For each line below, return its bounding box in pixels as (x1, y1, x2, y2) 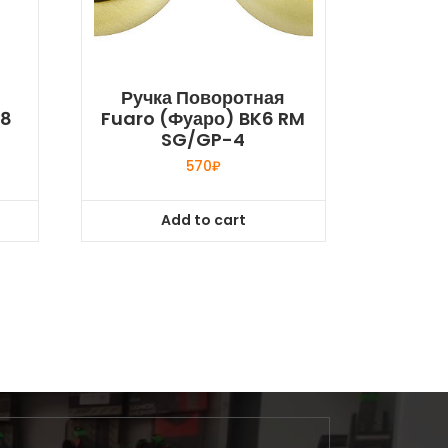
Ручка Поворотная (121, 85, 286, 110)
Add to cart (160, 210, 246, 231)
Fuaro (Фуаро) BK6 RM (101, 106, 306, 131)
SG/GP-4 (161, 127, 246, 152)
